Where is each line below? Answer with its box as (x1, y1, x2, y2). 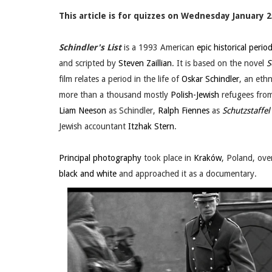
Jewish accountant (59, 121, 128, 132)
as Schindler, (106, 106, 158, 116)
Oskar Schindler (182, 74, 239, 84)
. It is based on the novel (172, 58, 267, 69)
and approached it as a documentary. (117, 169, 257, 179)
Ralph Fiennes (158, 106, 209, 116)
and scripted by (59, 58, 118, 69)
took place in (141, 153, 194, 163)
